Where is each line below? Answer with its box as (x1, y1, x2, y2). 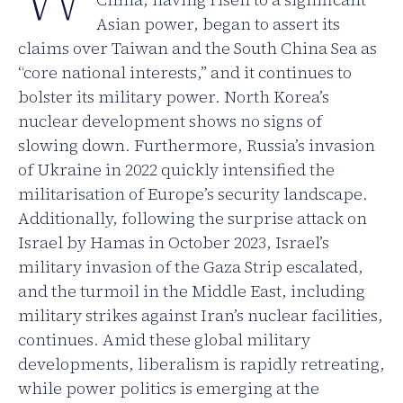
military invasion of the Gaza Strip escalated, (18, 255, 363, 279)
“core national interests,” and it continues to (18, 61, 352, 85)
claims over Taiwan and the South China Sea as (18, 37, 377, 60)
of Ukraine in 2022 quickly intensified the (18, 158, 335, 182)
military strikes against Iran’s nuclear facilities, (18, 304, 383, 327)
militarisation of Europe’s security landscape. (18, 183, 368, 206)
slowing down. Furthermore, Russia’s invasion (18, 134, 375, 157)
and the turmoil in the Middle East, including (18, 280, 365, 303)
